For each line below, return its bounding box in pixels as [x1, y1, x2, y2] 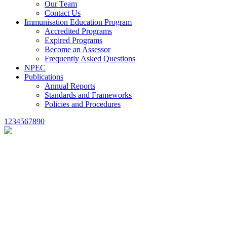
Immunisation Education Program [24, 18, 132, 27]
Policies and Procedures [45, 100, 121, 109]
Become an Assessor [45, 45, 110, 54]
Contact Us [45, 9, 81, 18]
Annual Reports [45, 82, 95, 91]
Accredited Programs [45, 27, 112, 36]
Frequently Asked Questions [45, 54, 135, 63]
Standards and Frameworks [45, 91, 132, 100]
